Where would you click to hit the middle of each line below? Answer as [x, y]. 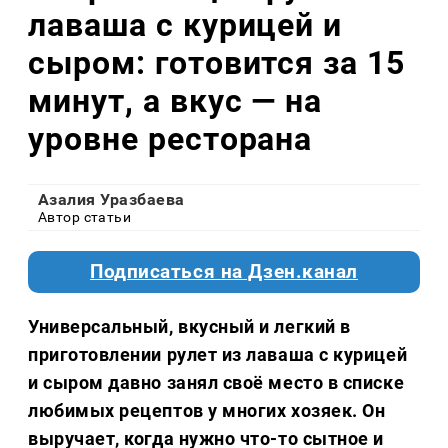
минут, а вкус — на [175, 100]
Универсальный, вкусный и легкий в [189, 327]
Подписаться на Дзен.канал [224, 272]
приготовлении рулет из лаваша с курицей [218, 355]
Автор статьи [85, 217]
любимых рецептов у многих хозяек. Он [207, 411]
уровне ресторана [170, 138]
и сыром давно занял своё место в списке [216, 383]
